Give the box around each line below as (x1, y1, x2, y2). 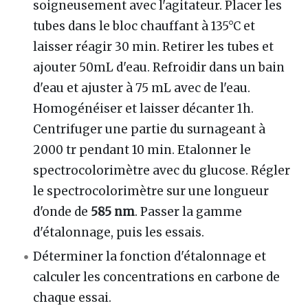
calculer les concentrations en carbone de (33, 269, 280, 285)
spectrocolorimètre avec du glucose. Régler (33, 162, 291, 178)
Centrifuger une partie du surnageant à (33, 121, 266, 137)
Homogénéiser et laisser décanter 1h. (33, 100, 254, 116)
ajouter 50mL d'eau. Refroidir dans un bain (33, 59, 285, 75)
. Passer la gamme (135, 203, 243, 219)
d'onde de (33, 203, 91, 219)
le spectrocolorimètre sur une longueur (33, 183, 269, 199)
